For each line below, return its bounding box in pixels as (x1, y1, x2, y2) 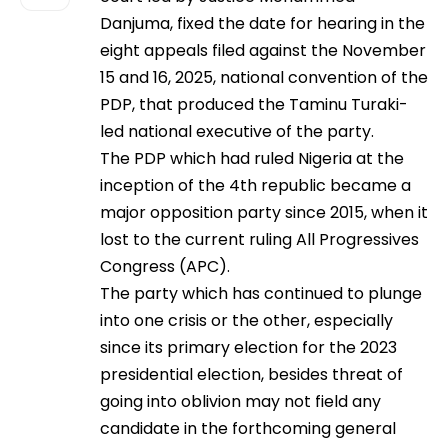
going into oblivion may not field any (100, 390, 381, 414)
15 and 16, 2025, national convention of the (100, 66, 428, 90)
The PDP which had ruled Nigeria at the (100, 147, 404, 171)
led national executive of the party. (100, 120, 374, 144)
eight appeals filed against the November (100, 39, 426, 63)
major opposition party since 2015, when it (100, 201, 428, 225)
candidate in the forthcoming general (100, 417, 396, 441)
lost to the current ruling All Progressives (100, 228, 419, 252)
